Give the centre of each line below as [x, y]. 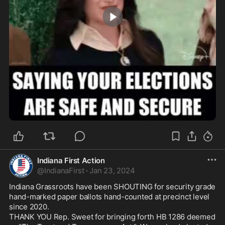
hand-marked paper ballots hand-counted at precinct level [109, 196]
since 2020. [30, 206]
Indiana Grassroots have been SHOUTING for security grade [113, 186]
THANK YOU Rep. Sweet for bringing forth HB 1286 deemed [112, 216]
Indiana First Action [71, 160]
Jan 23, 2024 [112, 170]
